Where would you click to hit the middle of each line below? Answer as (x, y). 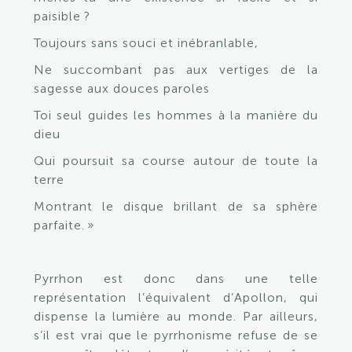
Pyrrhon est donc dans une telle (176, 279)
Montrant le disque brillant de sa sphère (176, 206)
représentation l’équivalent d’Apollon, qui (176, 297)
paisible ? (64, 16)
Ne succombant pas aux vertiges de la (176, 70)
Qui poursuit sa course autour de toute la (176, 161)
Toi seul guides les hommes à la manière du (176, 115)
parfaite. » (66, 225)
